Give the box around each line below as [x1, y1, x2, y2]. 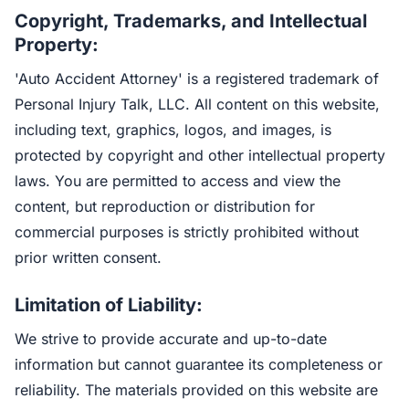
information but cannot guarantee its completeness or [15, 355, 383, 373]
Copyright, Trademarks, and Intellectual [15, 10, 367, 32]
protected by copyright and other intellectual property [15, 146, 385, 164]
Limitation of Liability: [15, 294, 203, 316]
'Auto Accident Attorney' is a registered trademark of [15, 69, 379, 88]
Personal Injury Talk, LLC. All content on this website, [15, 95, 380, 113]
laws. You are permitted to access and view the [15, 172, 341, 190]
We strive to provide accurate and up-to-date [15, 330, 327, 348]
